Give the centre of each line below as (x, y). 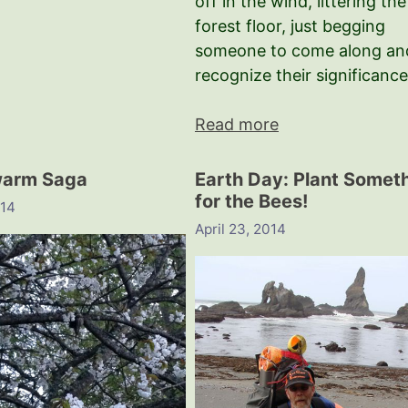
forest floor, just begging (290, 26)
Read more (236, 125)
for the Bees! (251, 202)
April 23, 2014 (240, 229)
